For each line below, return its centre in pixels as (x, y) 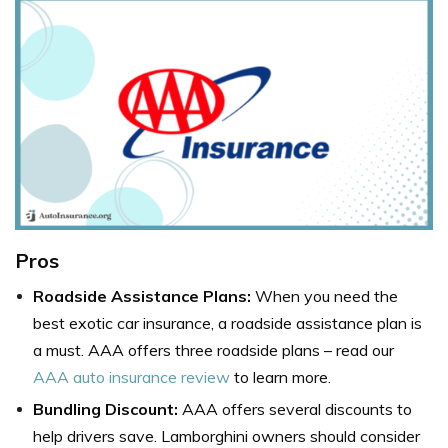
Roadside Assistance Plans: (144, 296)
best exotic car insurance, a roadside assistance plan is (227, 323)
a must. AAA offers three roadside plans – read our (213, 350)
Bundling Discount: (107, 409)
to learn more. (280, 377)
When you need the (326, 296)
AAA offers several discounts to (297, 409)
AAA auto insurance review (131, 377)
